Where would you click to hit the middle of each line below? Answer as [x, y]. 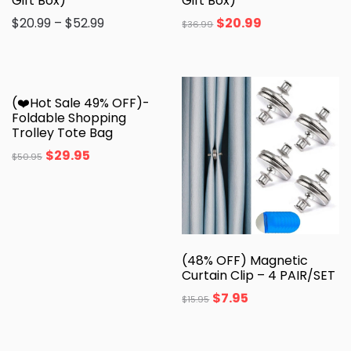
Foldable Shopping [69, 118]
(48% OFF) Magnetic [245, 260]
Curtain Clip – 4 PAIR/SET [259, 275]
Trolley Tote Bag [62, 132]
